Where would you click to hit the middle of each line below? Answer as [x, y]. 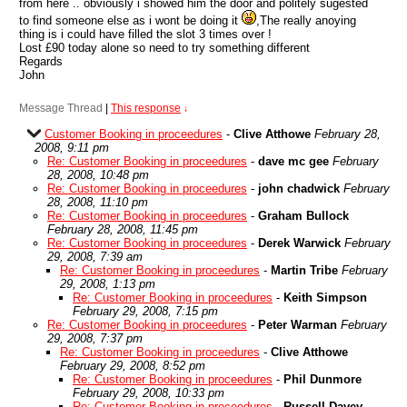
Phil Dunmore [323, 379]
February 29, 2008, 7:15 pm [145, 311]
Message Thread [61, 108]
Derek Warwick [299, 243]
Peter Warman [298, 325]
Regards [41, 61]
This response [146, 108]
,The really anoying [306, 20]
